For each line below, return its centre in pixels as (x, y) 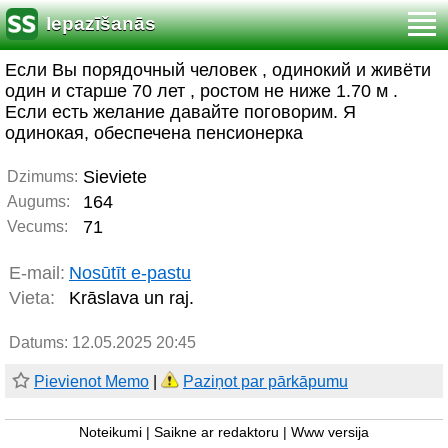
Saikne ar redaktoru (216, 432)
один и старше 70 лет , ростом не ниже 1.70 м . (201, 91)
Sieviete (115, 177)
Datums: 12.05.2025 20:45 (102, 342)
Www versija (330, 432)
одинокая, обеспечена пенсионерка (154, 133)
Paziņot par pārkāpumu (265, 381)
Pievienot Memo (91, 381)
